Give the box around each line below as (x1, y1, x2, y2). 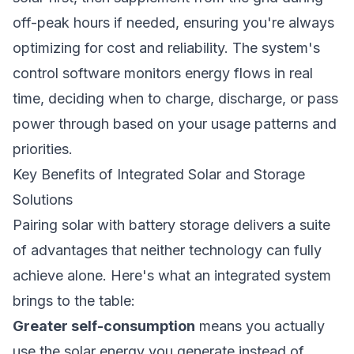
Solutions (13, 191, 73, 208)
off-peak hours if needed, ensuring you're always (13, 14, 334, 31)
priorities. (13, 141, 73, 157)
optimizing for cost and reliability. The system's (13, 40, 320, 56)
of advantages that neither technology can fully (13, 242, 322, 258)
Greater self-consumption (13, 318, 195, 334)
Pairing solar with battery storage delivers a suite (13, 217, 330, 233)
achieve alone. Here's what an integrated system (13, 267, 331, 284)
